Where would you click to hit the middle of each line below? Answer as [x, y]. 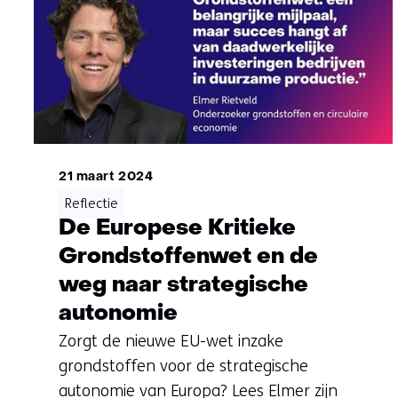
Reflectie [92, 204]
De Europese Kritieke [177, 229]
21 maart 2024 [106, 178]
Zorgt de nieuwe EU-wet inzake [171, 342]
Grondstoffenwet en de [188, 258]
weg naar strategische [183, 286]
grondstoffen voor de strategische [183, 366]
